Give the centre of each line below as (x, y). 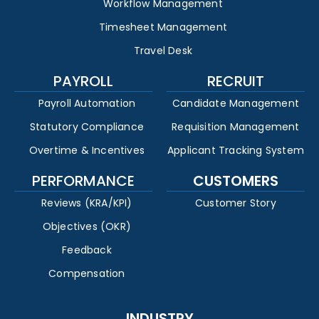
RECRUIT (236, 82)
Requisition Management (236, 127)
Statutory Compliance (87, 127)
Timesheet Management (163, 27)
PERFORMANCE (83, 181)
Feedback (87, 250)
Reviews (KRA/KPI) (87, 203)
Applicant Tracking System (236, 151)
